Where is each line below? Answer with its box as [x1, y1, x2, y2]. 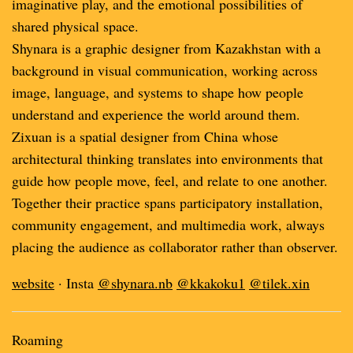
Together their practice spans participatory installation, [12, 193, 323, 212]
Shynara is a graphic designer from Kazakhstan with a [12, 39, 321, 58]
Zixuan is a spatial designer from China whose [12, 127, 278, 146]
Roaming [12, 330, 63, 349]
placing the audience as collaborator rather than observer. [12, 237, 338, 256]
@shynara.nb [98, 273, 173, 292]
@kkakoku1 [176, 273, 245, 292]
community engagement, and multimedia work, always [12, 215, 325, 234]
